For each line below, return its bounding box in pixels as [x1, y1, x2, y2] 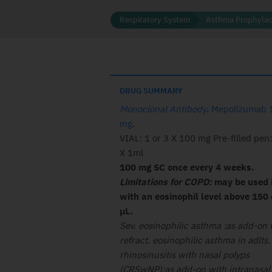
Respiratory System [120, 15, 190, 25]
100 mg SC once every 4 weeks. [120, 161, 254, 173]
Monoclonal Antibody [120, 103, 206, 115]
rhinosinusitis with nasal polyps [120, 249, 250, 260]
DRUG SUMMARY [120, 86, 182, 96]
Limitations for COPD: [120, 176, 214, 188]
